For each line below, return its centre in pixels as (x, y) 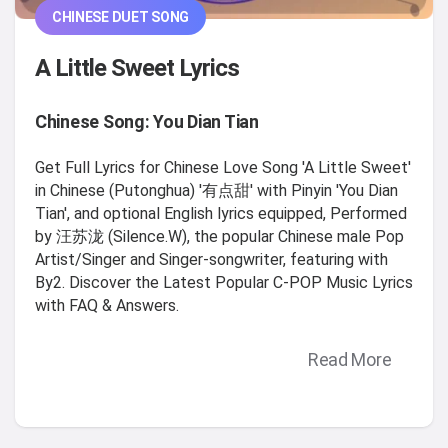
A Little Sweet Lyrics (137, 67)
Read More (349, 360)
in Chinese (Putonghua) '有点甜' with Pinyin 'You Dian (216, 190)
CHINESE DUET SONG (120, 16)
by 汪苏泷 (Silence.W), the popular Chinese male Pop (219, 236)
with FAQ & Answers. (107, 305)
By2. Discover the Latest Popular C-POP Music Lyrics (224, 282)
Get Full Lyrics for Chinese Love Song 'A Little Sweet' (223, 167)
